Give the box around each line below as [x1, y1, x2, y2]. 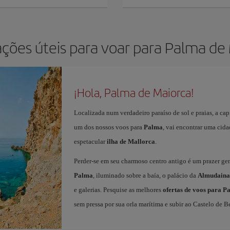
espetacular [73, 138, 107, 145]
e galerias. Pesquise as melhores [73, 186, 163, 194]
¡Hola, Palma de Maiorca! [73, 84, 194, 101]
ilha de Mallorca [106, 138, 155, 145]
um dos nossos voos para [73, 123, 144, 131]
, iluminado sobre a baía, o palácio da [92, 171, 198, 179]
